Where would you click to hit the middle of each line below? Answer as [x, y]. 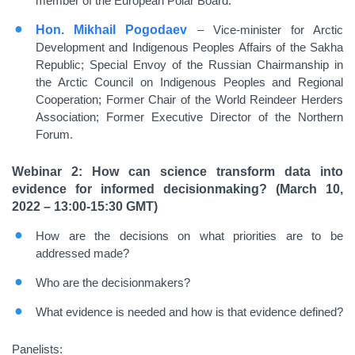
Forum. [54, 134]
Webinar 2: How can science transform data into [177, 172]
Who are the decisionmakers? [113, 282]
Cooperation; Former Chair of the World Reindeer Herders [189, 99]
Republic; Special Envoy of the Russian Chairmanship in [189, 65]
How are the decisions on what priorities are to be [189, 236]
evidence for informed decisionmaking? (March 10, [177, 189]
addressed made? [82, 253]
